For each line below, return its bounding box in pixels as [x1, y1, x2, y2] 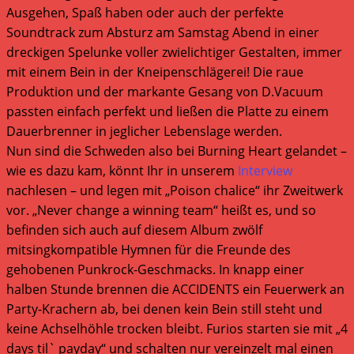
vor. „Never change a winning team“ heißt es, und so [6, 201, 316, 219]
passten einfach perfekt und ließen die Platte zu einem [6, 102, 329, 120]
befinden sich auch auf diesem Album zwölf [6, 220, 262, 239]
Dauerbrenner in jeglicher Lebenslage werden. [6, 122, 282, 140]
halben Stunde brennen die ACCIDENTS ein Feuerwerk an [6, 280, 345, 298]
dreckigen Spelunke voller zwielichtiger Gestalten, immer [6, 43, 342, 61]
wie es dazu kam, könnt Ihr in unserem [6, 161, 238, 179]
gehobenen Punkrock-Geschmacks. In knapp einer [6, 260, 304, 278]
